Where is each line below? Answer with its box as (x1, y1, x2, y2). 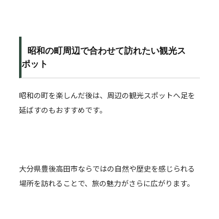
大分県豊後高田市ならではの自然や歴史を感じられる (19, 163, 195, 174)
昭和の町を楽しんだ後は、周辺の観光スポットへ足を (19, 90, 195, 100)
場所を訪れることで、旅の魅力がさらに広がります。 (19, 178, 194, 188)
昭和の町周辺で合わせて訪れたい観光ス (27, 45, 186, 56)
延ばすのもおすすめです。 (19, 105, 107, 115)
